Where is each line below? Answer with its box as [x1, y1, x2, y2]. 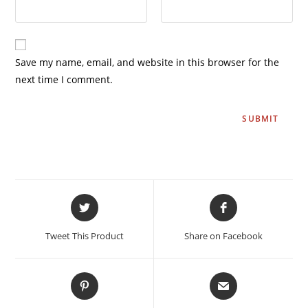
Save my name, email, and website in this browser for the [15, 55, 280, 69]
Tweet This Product [45, 229, 124, 242]
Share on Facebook [184, 229, 263, 242]
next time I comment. [15, 72, 113, 86]
